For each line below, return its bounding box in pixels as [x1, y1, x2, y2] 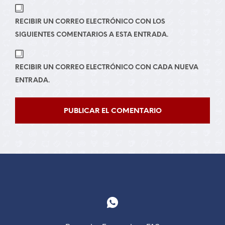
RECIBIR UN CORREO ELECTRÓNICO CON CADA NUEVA [15, 64, 198, 71]
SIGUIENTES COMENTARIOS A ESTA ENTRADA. [15, 32, 168, 38]
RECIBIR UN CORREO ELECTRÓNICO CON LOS [15, 19, 165, 25]
